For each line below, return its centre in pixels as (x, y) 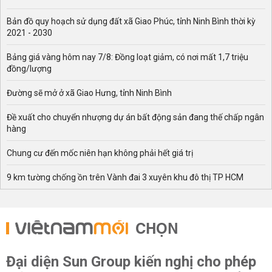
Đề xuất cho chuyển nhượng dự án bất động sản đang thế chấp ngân (135, 117)
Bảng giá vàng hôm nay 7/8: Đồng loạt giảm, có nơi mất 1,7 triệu (127, 57)
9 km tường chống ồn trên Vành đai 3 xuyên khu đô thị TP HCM (125, 178)
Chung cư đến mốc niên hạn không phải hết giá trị (100, 153)
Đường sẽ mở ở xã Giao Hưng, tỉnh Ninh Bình (89, 93)
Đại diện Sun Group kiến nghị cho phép (131, 262)
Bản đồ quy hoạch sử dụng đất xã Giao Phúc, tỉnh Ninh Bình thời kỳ (131, 22)
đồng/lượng (29, 69)
